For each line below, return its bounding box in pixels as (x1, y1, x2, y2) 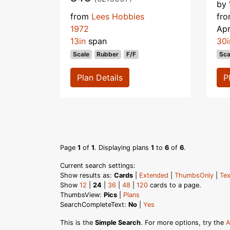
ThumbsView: (60, 190, 104, 199)
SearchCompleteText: (60, 200, 128, 208)
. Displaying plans (94, 143, 151, 151)
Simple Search (95, 218, 141, 226)
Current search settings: (60, 161, 136, 169)
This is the (60, 218, 95, 226)
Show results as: (60, 171, 114, 179)
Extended (139, 171, 168, 179)
